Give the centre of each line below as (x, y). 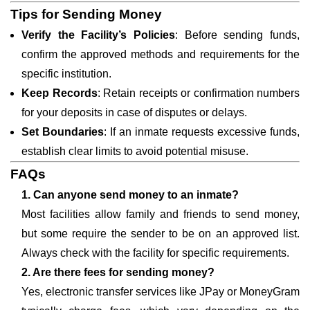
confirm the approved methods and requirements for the (161, 54)
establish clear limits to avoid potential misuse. (135, 151)
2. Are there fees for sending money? (118, 272)
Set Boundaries (63, 132)
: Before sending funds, (237, 35)
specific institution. (66, 74)
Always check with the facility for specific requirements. (155, 253)
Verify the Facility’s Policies (98, 35)
